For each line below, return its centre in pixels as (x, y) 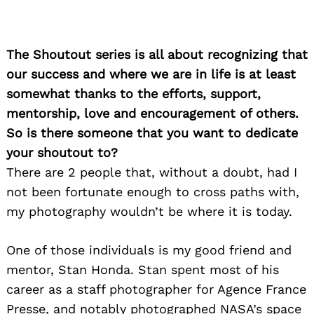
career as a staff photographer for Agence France (156, 289)
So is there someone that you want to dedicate (152, 132)
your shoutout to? (62, 152)
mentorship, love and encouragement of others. (152, 113)
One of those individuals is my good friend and (149, 250)
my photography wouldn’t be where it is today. (149, 211)
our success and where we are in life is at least (151, 74)
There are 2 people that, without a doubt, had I (152, 172)
